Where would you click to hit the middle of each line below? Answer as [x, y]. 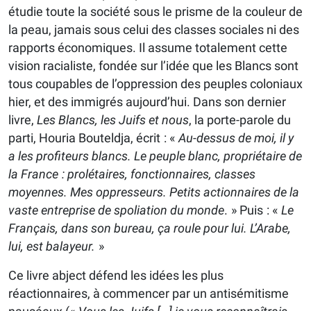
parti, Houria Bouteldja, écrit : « [93, 138]
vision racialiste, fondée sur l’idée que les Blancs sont [153, 66]
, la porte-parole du [240, 120]
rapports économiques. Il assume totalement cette [148, 48]
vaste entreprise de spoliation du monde [116, 210]
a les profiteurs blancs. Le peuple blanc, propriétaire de [155, 156]
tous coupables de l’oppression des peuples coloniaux [155, 84]
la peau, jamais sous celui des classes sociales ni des [154, 30]
